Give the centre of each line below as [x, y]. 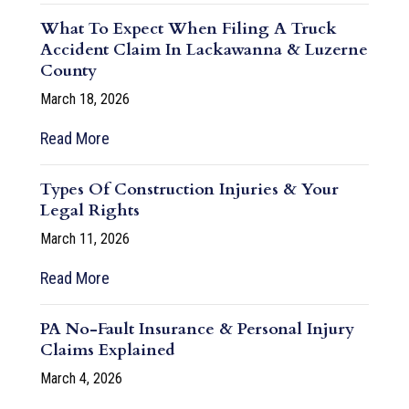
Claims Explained [108, 350]
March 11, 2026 [85, 238]
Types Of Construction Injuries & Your [189, 189]
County [68, 70]
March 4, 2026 [81, 378]
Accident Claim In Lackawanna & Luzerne [204, 49]
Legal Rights [90, 210]
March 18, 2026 [85, 99]
